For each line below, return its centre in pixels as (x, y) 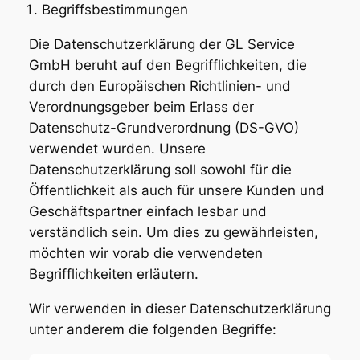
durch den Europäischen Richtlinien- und (160, 86)
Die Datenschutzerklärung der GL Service (162, 45)
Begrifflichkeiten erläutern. (113, 274)
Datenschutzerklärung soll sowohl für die (160, 170)
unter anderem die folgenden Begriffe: (152, 329)
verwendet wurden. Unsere (117, 149)
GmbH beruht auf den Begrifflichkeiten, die (168, 65)
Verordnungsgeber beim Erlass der (141, 107)
